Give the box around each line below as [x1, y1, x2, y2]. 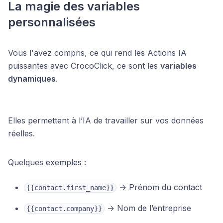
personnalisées [8, 15, 96, 29]
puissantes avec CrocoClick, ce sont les [8, 61, 160, 71]
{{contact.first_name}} [26, 184, 114, 192]
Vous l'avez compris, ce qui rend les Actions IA [8, 48, 187, 58]
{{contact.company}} [26, 205, 102, 213]
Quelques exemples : [8, 157, 86, 167]
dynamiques [8, 74, 56, 84]
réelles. [8, 128, 35, 138]
